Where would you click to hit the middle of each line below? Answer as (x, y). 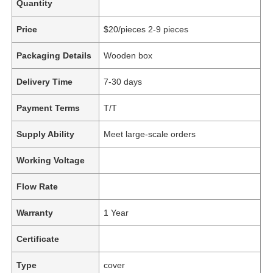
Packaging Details (54, 55)
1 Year (116, 212)
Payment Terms (48, 108)
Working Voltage (51, 160)
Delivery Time (45, 81)
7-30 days (123, 81)
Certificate (38, 239)
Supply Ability (46, 134)
